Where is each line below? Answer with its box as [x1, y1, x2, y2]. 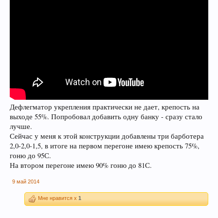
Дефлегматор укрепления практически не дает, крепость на [10, 102, 200, 112]
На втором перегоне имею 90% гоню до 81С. [10, 161, 152, 170]
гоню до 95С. [10, 151, 51, 161]
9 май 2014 [12, 179, 39, 185]
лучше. [10, 122, 32, 131]
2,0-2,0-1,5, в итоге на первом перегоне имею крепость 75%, [10, 141, 200, 151]
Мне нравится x [36, 195, 78, 201]
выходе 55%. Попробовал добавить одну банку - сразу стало [10, 112, 202, 122]
